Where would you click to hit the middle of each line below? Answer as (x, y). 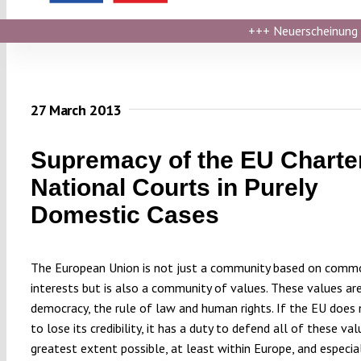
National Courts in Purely (174, 187)
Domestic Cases (124, 214)
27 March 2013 (76, 110)
